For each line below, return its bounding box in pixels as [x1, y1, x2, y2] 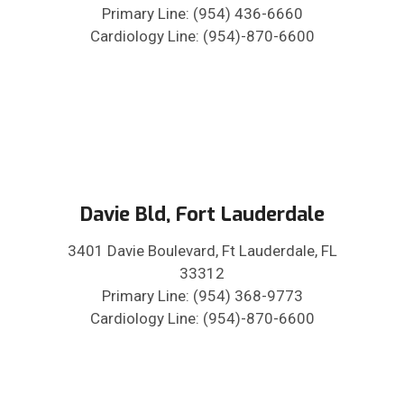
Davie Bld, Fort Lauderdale [79, 201, 325, 228]
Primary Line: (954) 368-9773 [101, 287, 303, 306]
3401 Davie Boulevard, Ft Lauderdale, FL [67, 242, 337, 261]
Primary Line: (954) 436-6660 [101, 5, 303, 23]
